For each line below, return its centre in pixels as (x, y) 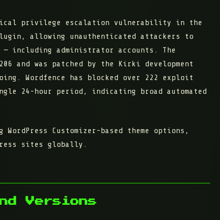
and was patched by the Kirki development (103, 64)
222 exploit (169, 78)
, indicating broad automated (145, 92)
